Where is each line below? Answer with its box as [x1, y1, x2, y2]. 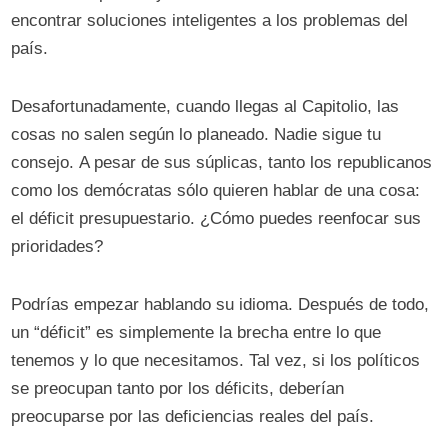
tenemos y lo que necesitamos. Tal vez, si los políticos [11, 351, 421, 371]
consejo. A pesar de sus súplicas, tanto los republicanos [11, 153, 433, 173]
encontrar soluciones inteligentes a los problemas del [11, 11, 409, 31]
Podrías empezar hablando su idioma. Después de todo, [11, 295, 430, 315]
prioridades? [11, 237, 104, 257]
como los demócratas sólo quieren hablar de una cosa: [11, 181, 421, 201]
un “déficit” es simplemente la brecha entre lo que [11, 323, 382, 343]
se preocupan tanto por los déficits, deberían [11, 379, 345, 399]
